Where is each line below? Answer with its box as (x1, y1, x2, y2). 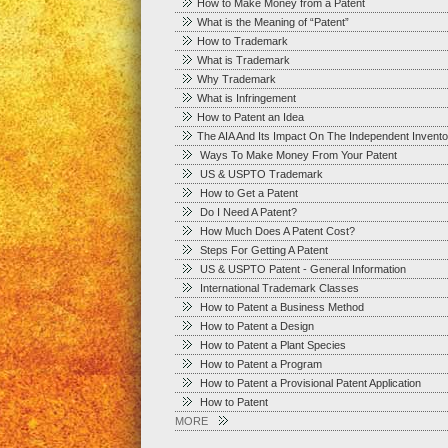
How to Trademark (196, 35, 288, 47)
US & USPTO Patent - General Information (196, 263, 406, 275)
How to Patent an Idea (196, 111, 304, 123)
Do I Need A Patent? (196, 206, 297, 218)
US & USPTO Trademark (196, 168, 323, 180)
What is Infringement (196, 92, 296, 104)
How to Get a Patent (196, 187, 298, 199)
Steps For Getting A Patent (196, 244, 328, 256)
